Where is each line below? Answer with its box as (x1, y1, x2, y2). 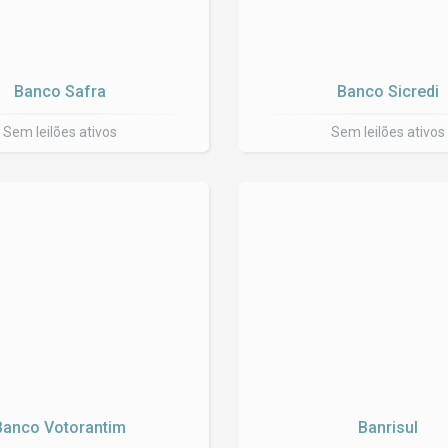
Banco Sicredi (337, 82, 440, 101)
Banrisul (358, 418, 419, 437)
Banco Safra (13, 82, 106, 101)
